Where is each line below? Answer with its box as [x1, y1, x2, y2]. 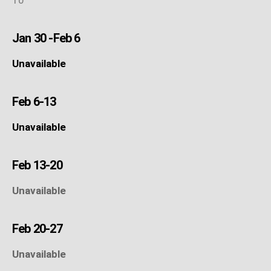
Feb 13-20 [12, 157, 62, 172]
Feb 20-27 [12, 221, 62, 236]
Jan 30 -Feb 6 [12, 30, 80, 45]
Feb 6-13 [12, 94, 56, 109]
